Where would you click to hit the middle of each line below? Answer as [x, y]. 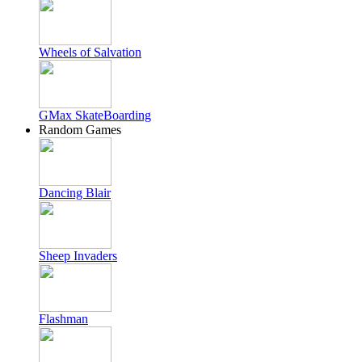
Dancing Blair [75, 193]
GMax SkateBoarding [95, 115]
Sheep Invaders [78, 256]
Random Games [80, 130]
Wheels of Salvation [90, 52]
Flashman [63, 319]
